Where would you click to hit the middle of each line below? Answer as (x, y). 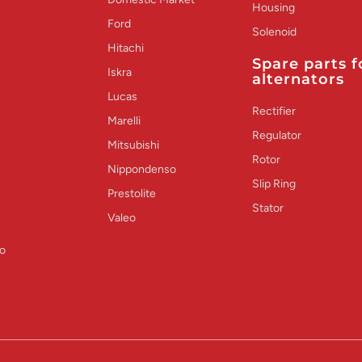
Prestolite (132, 194)
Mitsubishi (134, 145)
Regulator (276, 135)
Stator (267, 208)
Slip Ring (274, 184)
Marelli (124, 121)
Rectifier (274, 111)
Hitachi (126, 48)
